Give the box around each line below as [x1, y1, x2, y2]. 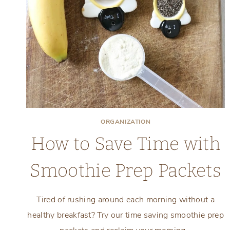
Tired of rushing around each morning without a [36, 194, 215, 206]
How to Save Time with [31, 133, 221, 155]
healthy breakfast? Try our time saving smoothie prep [27, 209, 224, 221]
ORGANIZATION [101, 118, 151, 126]
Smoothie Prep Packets [30, 160, 222, 182]
